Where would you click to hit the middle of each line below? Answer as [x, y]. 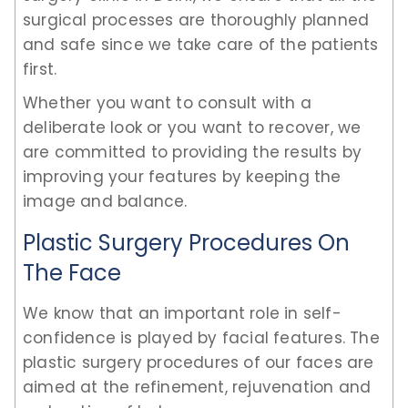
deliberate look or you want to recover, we [192, 127]
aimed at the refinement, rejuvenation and [197, 387]
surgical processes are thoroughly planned [196, 20]
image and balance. [105, 201]
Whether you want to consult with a [167, 102]
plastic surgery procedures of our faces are [199, 362]
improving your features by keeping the [182, 176]
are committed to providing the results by [193, 152]
